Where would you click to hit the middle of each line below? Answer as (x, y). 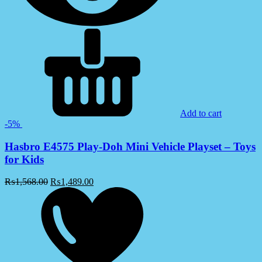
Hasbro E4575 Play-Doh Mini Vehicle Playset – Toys (130, 146)
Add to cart (201, 113)
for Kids (24, 159)
